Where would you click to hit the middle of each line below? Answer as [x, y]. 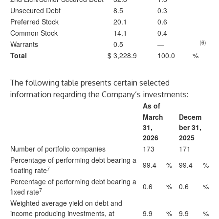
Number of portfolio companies [58, 149]
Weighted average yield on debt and [66, 203]
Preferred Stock [34, 22]
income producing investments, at [62, 213]
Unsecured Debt [35, 10]
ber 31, [190, 127]
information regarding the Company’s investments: [99, 94]
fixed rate [25, 192]
